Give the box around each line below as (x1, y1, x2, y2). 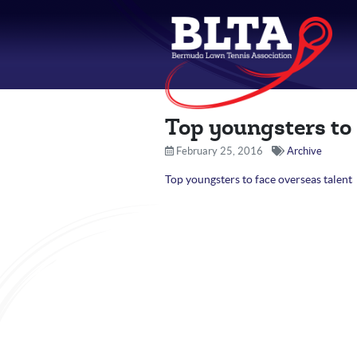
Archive (287, 145, 322, 157)
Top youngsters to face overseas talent (165, 173, 352, 186)
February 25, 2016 (174, 145, 263, 157)
